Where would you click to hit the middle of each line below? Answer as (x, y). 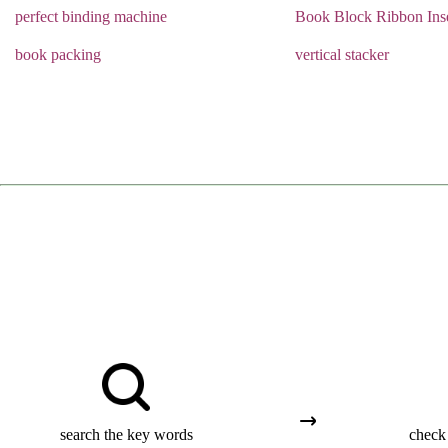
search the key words (126, 434)
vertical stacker (342, 54)
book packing (58, 54)
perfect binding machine (91, 16)
